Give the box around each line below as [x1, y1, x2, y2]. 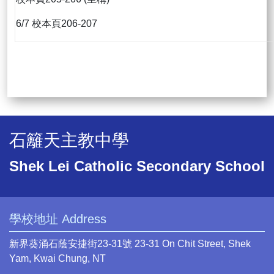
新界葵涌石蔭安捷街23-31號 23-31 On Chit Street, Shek [9, 239, 251, 250]
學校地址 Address [9, 212, 106, 226]
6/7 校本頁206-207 [16, 18, 97, 29]
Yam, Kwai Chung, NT [9, 253, 106, 264]
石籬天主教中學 [9, 131, 129, 150]
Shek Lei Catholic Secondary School [9, 158, 265, 175]
